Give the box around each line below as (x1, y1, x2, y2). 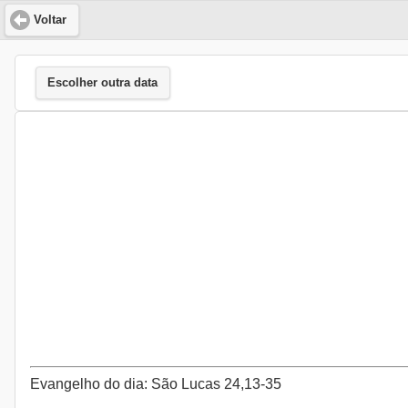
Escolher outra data (47, 76, 158, 90)
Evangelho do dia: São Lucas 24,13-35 (30, 376, 281, 393)
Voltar (34, 13, 67, 26)
